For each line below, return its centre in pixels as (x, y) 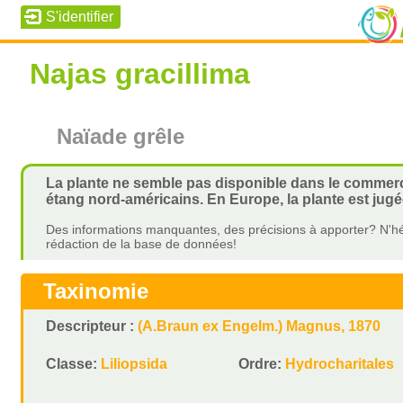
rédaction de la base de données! (142, 244)
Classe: (74, 364)
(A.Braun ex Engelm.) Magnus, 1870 (260, 326)
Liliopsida (134, 364)
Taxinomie (96, 291)
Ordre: (262, 364)
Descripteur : (92, 326)
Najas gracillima (140, 74)
